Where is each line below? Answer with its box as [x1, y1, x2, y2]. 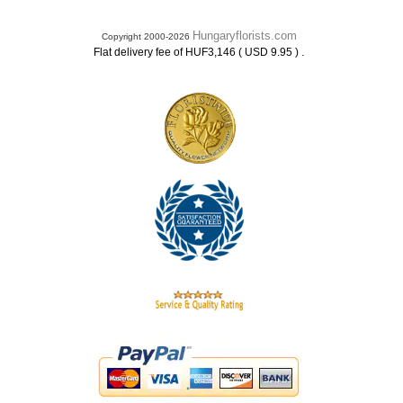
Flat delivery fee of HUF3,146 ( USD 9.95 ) [94, 46, 301, 58]
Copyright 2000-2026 [102, 31, 193, 41]
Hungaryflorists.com [193, 29, 297, 42]
